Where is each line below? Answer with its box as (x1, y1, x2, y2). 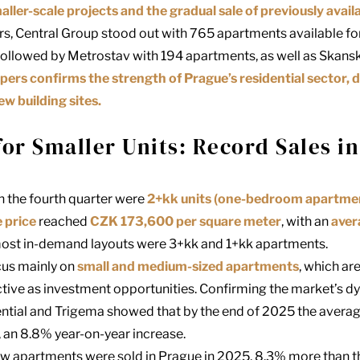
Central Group (15, 26, 99, 42)
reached (36, 214, 90, 230)
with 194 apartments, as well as (130, 48, 319, 64)
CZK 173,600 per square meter (90, 214, 281, 230)
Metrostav (67, 48, 130, 64)
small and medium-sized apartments (77, 259, 299, 275)
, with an (281, 214, 331, 230)
